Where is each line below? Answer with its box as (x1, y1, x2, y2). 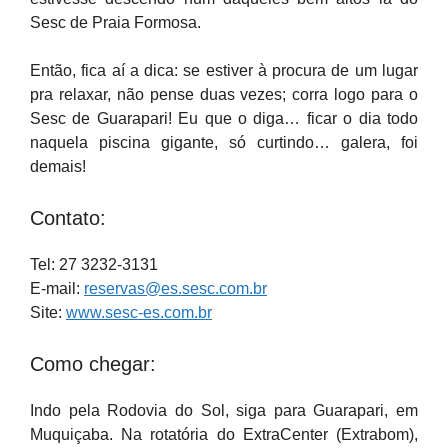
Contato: (30, 207, 106, 229)
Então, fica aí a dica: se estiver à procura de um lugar (30, 62, 418, 79)
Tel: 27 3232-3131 (30, 256, 158, 273)
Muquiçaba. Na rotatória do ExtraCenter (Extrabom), (30, 426, 418, 443)
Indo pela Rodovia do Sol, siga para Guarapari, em (30, 402, 418, 419)
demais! (30, 158, 86, 175)
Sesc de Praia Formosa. (30, 14, 201, 31)
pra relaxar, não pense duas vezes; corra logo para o (30, 86, 418, 103)
